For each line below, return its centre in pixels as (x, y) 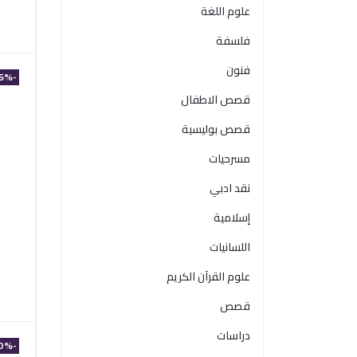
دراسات (233, 335)
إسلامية (232, 218)
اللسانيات (230, 247)
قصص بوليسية (216, 129)
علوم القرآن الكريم (208, 277)
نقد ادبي (230, 188)
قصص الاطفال (216, 100)
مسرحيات (229, 159)
